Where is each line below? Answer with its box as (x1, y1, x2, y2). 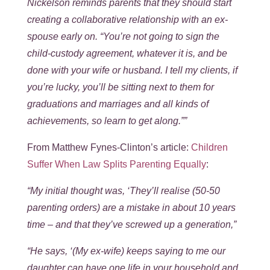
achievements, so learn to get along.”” (27, 115, 187, 126)
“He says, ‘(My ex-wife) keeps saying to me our (27, 245, 225, 256)
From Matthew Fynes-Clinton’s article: (27, 142, 191, 152)
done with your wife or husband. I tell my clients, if (27, 64, 237, 75)
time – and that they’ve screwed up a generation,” (27, 219, 236, 230)
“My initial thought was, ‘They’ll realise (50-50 (27, 185, 220, 196)
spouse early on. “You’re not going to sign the (27, 31, 219, 42)
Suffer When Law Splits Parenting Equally (27, 159, 206, 169)
